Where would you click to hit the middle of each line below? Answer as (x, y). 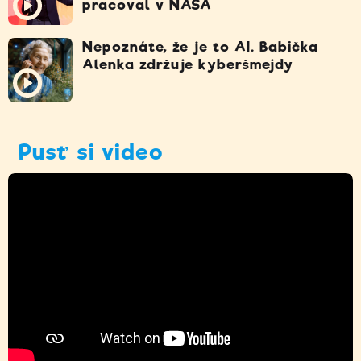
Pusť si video (91, 151)
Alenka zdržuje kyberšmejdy (188, 64)
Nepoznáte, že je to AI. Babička (200, 46)
